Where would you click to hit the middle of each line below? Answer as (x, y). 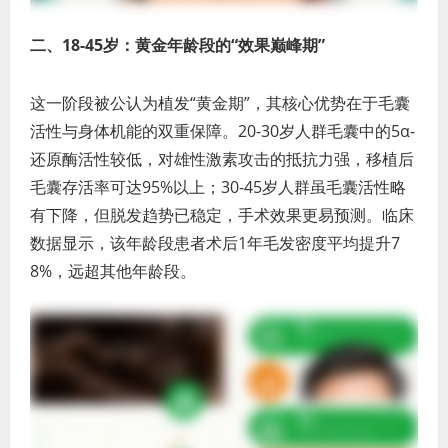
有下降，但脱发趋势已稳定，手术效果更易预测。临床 (222, 215)
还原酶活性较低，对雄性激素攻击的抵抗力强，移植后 (222, 159)
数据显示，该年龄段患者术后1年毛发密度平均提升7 (215, 243)
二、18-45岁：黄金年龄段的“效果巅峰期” (177, 45)
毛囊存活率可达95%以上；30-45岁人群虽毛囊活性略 (218, 187)
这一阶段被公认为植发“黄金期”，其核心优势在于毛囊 (220, 103)
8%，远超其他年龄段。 (113, 271)
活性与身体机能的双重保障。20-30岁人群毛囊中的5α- (222, 131)
